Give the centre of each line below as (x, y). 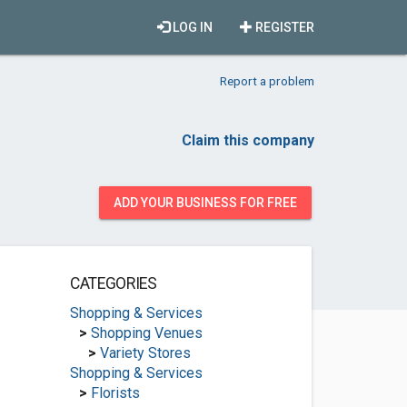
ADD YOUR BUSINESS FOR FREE (205, 203)
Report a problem (267, 81)
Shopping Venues (146, 333)
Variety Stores (145, 353)
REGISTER (283, 27)
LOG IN (191, 27)
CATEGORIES (113, 283)
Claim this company (248, 140)
